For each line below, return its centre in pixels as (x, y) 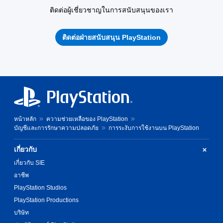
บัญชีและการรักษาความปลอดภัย (56, 128)
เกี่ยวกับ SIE (29, 163)
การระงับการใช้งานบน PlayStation (154, 128)
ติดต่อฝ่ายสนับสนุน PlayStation (111, 37)
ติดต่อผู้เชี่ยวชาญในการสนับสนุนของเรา (111, 10)
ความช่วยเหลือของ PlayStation (87, 119)
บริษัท (21, 213)
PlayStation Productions (46, 200)
